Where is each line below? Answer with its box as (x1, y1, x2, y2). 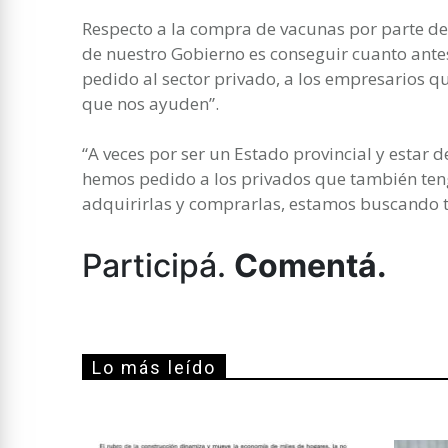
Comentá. (234, 245, 387, 285)
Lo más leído (92, 356, 216, 378)
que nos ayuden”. (82, 91, 219, 115)
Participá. (82, 245, 234, 285)
